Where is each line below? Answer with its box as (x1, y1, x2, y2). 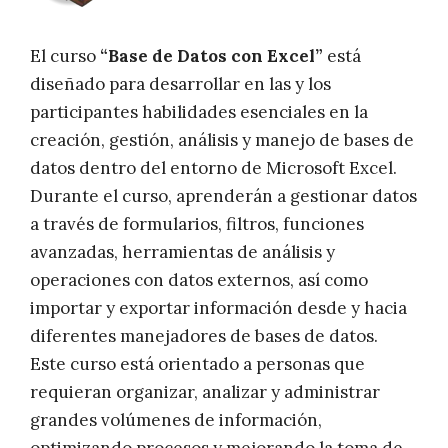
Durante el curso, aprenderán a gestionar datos (30, 185, 417, 208)
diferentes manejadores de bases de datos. (30, 325, 378, 348)
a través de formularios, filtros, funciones (30, 213, 364, 236)
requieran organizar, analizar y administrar (30, 381, 380, 404)
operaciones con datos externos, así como (30, 269, 368, 292)
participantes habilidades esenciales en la (30, 101, 368, 124)
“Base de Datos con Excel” (100, 45, 323, 68)
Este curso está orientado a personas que (30, 353, 365, 376)
